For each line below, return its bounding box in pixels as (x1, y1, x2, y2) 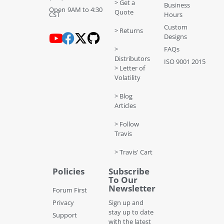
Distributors (114, 53, 150, 63)
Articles (114, 100, 136, 110)
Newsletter (108, 182, 155, 194)
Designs (164, 31, 187, 41)
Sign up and (108, 197, 143, 207)
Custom (164, 22, 188, 31)
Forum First (52, 185, 87, 194)
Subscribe (108, 165, 149, 177)
